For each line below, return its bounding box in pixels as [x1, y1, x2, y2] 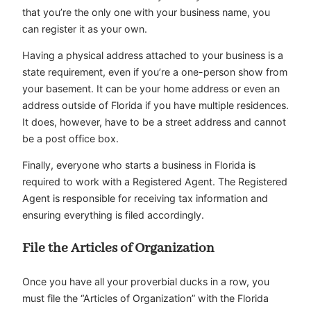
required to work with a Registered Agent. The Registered [22, 176, 287, 188]
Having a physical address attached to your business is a [22, 49, 283, 61]
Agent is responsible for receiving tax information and [22, 192, 268, 205]
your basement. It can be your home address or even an [22, 82, 280, 94]
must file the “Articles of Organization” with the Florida [22, 292, 269, 304]
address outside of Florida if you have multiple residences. [22, 99, 289, 111]
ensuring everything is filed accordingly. [22, 209, 204, 221]
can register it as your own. [22, 22, 147, 35]
